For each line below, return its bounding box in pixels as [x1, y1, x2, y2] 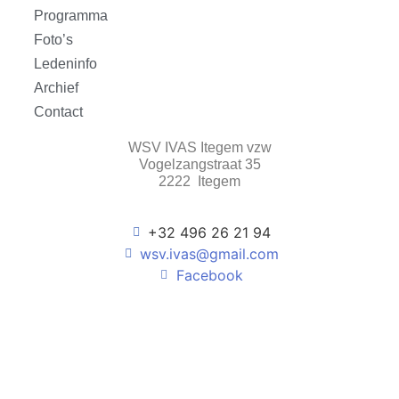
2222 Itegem [159, 173, 240, 189]
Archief [34, 79, 78, 95]
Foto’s [34, 31, 73, 47]
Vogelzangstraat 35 [138, 156, 261, 172]
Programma [34, 7, 108, 23]
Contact [34, 103, 83, 119]
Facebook [175, 265, 243, 284]
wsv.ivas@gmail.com [140, 244, 280, 263]
